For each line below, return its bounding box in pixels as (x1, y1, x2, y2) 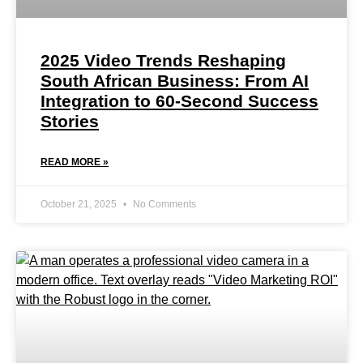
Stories (41, 111, 99, 130)
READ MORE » (41, 156, 109, 168)
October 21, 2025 (41, 198, 119, 210)
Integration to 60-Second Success (41, 91, 318, 110)
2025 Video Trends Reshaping (41, 50, 286, 70)
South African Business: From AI (41, 70, 309, 90)
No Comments (130, 198, 196, 210)
